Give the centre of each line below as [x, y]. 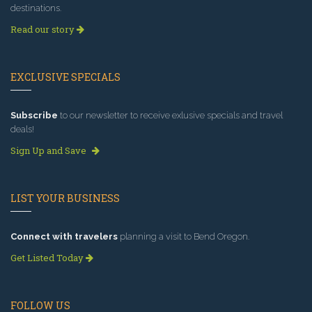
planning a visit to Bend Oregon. [184, 237]
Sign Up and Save [49, 151]
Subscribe [34, 116]
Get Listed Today [48, 258]
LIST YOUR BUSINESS [65, 198]
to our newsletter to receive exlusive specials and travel [170, 116]
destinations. [36, 8]
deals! [22, 130]
